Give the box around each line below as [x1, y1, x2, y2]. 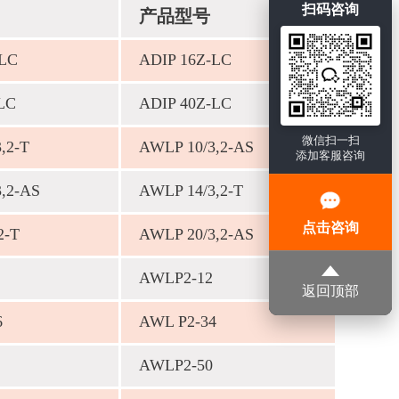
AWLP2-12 [139, 269, 213, 287]
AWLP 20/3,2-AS [139, 225, 254, 243]
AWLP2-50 [139, 356, 213, 374]
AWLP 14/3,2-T [139, 182, 243, 199]
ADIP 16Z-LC [139, 51, 232, 69]
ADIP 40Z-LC [139, 94, 232, 112]
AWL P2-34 [139, 313, 216, 330]
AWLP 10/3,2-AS [139, 138, 254, 156]
